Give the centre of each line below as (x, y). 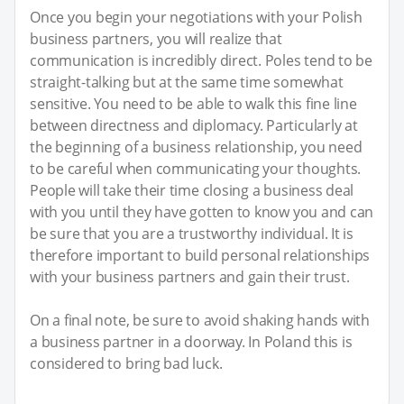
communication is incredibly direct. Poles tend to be (202, 60)
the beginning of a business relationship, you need (196, 147)
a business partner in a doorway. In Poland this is (191, 341)
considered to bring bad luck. (126, 363)
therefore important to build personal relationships (200, 255)
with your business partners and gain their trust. (190, 276)
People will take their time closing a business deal (192, 190)
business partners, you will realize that (156, 38)
